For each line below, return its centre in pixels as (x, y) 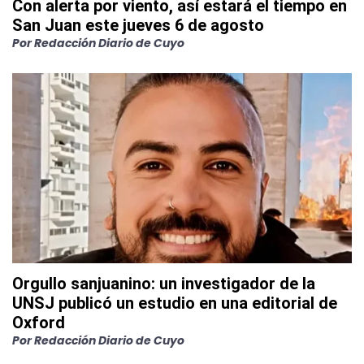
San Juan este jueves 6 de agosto (138, 26)
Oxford (39, 323)
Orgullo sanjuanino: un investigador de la (164, 284)
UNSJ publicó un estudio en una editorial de (175, 303)
